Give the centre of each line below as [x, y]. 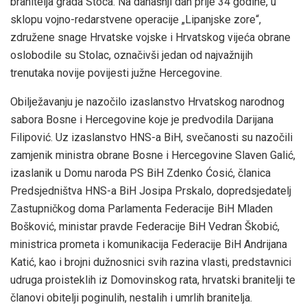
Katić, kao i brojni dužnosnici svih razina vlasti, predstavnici [151, 262]
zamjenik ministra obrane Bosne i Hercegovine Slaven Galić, [153, 156]
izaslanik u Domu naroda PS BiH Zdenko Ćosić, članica [140, 173]
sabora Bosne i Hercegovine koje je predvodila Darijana [142, 120]
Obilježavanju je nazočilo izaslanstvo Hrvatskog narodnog [147, 102]
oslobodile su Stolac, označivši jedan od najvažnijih [132, 56]
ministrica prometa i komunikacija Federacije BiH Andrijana [149, 245]
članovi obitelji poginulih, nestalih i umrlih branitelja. [131, 298]
